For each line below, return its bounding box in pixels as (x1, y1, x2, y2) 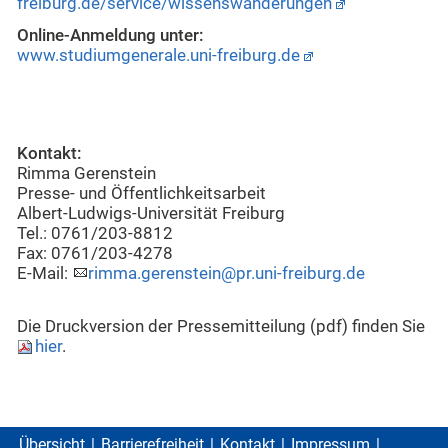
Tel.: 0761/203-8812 (17, 224, 173, 244)
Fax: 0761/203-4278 (17, 244, 173, 264)
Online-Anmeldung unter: (17, 26, 204, 46)
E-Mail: (17, 264, 72, 284)
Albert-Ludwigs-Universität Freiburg (17, 204, 285, 224)
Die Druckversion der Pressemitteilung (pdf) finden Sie (17, 316, 425, 336)
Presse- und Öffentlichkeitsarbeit (17, 184, 266, 204)
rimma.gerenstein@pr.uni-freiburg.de (88, 264, 365, 284)
